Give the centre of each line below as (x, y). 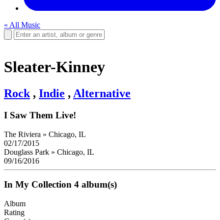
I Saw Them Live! (40, 115)
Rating (14, 212)
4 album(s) (96, 185)
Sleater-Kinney (55, 67)
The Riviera (23, 134)
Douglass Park (27, 152)
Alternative (102, 93)
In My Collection (38, 185)
